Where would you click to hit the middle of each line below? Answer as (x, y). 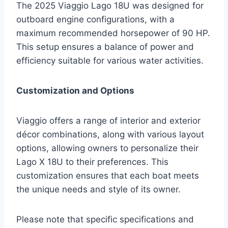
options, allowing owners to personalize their (107, 148)
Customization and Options (75, 90)
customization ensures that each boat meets (108, 175)
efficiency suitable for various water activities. (110, 60)
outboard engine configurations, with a (95, 19)
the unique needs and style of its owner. (98, 189)
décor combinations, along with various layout (110, 134)
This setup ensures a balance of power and (105, 47)
